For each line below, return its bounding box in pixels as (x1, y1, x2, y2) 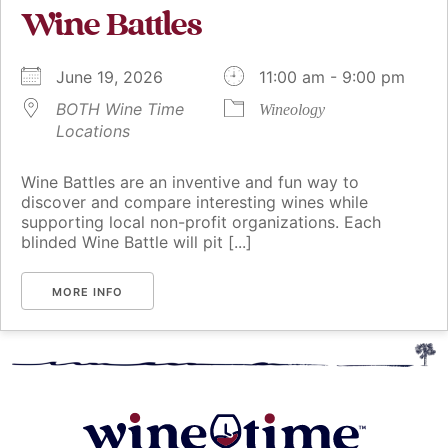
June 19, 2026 (56, 67, 183, 88)
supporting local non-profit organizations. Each (21, 212, 381, 233)
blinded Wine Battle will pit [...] (21, 232, 252, 253)
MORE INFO (52, 285, 123, 300)
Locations (56, 121, 130, 142)
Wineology (259, 101, 325, 119)
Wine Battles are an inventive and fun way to (21, 172, 359, 193)
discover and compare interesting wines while (21, 192, 368, 213)
